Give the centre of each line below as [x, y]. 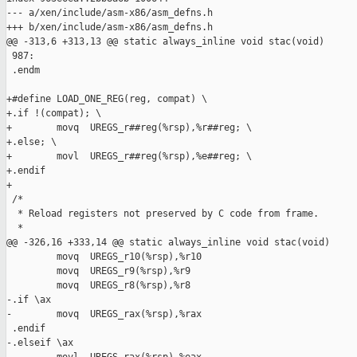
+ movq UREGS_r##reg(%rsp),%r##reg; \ [129, 128]
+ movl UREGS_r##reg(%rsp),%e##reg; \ [129, 157]
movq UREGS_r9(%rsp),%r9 [98, 271]
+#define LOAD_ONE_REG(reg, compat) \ [107, 99]
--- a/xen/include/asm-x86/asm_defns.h [110, 13]
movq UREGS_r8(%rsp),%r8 [98, 286]
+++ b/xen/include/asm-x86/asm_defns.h [110, 27]
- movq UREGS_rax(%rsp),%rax [104, 314]
